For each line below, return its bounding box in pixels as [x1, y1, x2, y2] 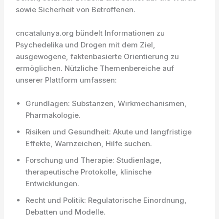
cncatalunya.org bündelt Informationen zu [16, 28, 165, 38]
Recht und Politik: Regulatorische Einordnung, [25, 196, 187, 205]
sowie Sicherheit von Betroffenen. [16, 5, 136, 14]
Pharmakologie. [25, 110, 81, 120]
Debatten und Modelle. [25, 207, 106, 217]
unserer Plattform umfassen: [16, 75, 117, 85]
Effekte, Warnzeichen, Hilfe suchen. [25, 139, 153, 148]
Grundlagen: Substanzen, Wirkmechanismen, [25, 99, 187, 108]
